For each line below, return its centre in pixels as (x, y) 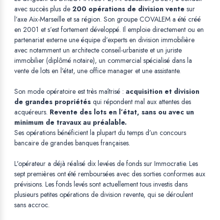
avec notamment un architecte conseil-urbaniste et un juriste (98, 50)
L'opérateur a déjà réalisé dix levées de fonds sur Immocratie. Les (106, 164)
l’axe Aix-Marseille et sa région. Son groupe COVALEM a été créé (108, 19)
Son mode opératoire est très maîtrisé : (70, 92)
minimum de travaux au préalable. (70, 123)
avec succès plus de (43, 9)
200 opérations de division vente (128, 9)
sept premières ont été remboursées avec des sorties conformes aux (110, 174)
